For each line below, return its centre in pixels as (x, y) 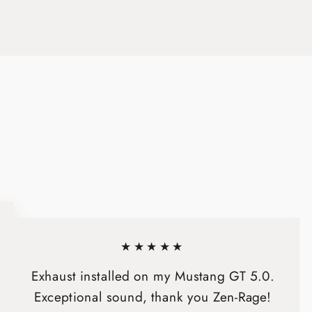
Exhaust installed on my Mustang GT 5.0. (153, 276)
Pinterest (99, 21)
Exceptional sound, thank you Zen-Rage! (153, 297)
